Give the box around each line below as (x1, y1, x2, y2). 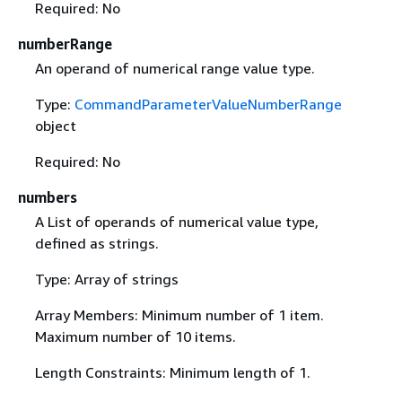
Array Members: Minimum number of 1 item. (34, 305, 324, 324)
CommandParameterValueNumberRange (74, 94, 342, 113)
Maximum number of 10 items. (34, 327, 236, 345)
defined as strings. (34, 233, 159, 252)
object (34, 116, 76, 135)
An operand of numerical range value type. (34, 58, 315, 77)
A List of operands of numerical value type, (34, 212, 319, 231)
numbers (18, 188, 77, 206)
